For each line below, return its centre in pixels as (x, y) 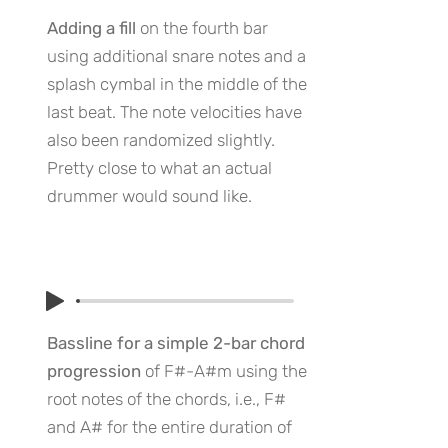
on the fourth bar (202, 28)
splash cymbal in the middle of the (177, 84)
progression (94, 371)
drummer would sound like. (149, 196)
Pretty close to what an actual (159, 168)
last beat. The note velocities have (174, 112)
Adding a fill (91, 28)
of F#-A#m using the (224, 371)
